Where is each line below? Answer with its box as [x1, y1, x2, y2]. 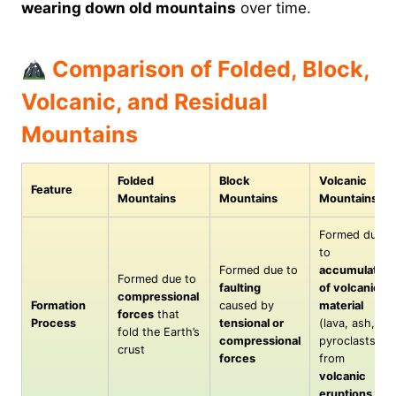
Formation [31, 298, 86, 312]
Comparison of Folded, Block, [46, 56, 369, 83]
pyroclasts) [319, 333, 380, 347]
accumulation [319, 263, 394, 277]
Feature [31, 182, 72, 196]
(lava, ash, [319, 316, 375, 330]
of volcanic [319, 280, 380, 294]
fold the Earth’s [118, 324, 200, 339]
